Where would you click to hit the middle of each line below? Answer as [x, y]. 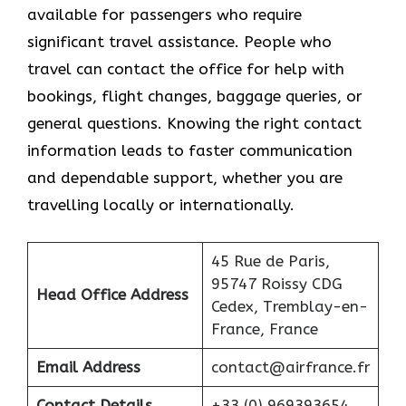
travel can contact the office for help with [186, 69]
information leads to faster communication [190, 151]
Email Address [88, 367]
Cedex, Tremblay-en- [289, 306]
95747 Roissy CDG [276, 283]
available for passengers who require [164, 15]
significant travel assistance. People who [179, 42]
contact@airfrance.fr [290, 367]
